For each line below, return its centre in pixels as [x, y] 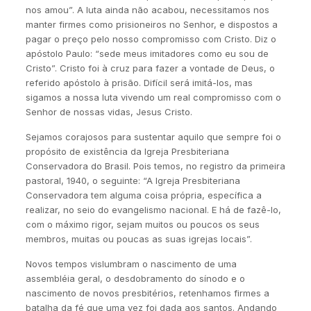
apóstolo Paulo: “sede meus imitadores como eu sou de [147, 53]
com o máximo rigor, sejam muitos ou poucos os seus [142, 224]
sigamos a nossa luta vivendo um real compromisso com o [153, 97]
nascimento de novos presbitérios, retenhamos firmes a [147, 293]
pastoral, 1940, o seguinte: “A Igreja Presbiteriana [133, 180]
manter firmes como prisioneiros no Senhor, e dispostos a [151, 24]
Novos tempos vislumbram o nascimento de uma [131, 264]
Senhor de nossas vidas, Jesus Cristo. [109, 112]
